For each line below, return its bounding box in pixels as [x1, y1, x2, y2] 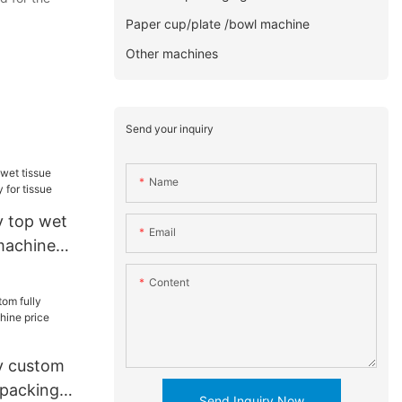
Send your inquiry [126, 121, 214, 135]
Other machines [126, 45, 219, 61]
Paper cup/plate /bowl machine [126, 15, 310, 31]
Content [149, 275, 190, 290]
